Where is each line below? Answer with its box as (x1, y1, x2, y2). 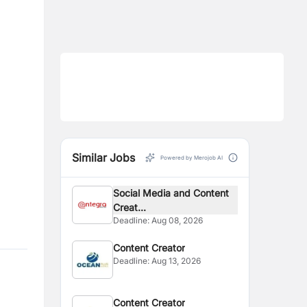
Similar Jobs (72, 151, 135, 164)
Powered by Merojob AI (160, 154, 223, 161)
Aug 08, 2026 (151, 215, 204, 225)
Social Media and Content (113, 187, 230, 199)
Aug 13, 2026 (151, 256, 201, 266)
